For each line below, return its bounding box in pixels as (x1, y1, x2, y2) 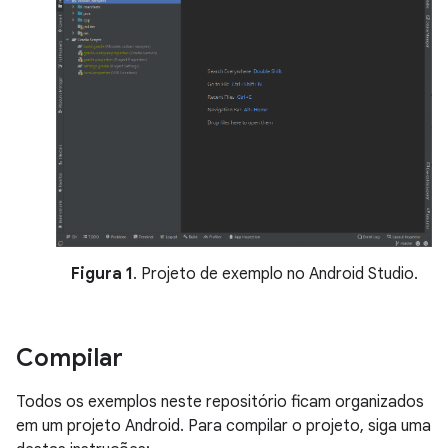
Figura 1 (70, 263, 133, 284)
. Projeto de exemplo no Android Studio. (132, 263, 418, 284)
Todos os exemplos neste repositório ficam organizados (16, 391, 424, 412)
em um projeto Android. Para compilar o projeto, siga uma (16, 415, 431, 436)
